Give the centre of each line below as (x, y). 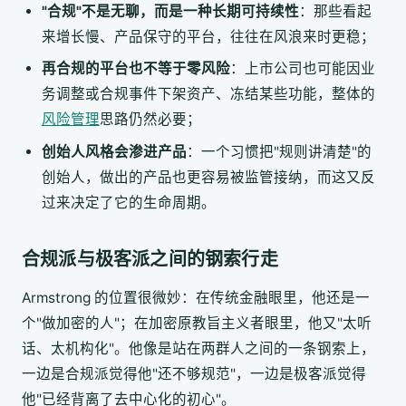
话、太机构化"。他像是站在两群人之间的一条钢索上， (198, 348)
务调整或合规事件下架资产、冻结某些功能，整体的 (208, 94)
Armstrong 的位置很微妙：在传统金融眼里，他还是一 (196, 297)
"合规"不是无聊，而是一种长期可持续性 (170, 11)
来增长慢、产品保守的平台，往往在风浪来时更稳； (208, 36)
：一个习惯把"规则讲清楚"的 (279, 152)
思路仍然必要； (150, 120)
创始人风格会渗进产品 (114, 152)
